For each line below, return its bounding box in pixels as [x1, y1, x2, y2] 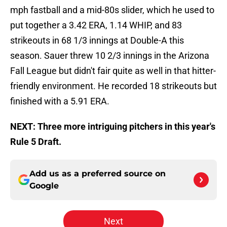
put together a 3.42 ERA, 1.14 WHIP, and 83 [10, 20, 182, 31]
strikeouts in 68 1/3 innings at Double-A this [10, 35, 184, 46]
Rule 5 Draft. [10, 136, 61, 147]
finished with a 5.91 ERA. [10, 96, 109, 107]
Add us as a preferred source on [29, 169, 166, 179]
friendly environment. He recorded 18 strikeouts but [10, 81, 217, 92]
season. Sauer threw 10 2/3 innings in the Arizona [10, 50, 209, 61]
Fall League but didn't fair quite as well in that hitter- [10, 65, 216, 77]
